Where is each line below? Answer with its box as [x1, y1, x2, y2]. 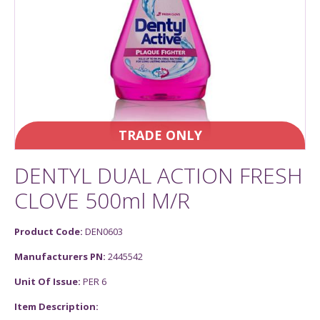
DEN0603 [85, 225, 123, 238]
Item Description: [14, 299, 99, 313]
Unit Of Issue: [14, 274, 83, 288]
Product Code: [14, 225, 85, 238]
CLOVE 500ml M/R [14, 186, 190, 215]
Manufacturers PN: [14, 249, 108, 263]
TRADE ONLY [118, 126, 202, 144]
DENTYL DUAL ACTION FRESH [14, 161, 303, 190]
